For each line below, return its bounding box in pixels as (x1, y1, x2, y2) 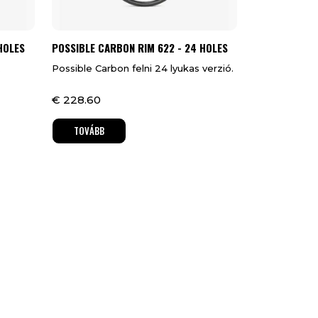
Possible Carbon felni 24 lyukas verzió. (51, 62, 234, 75)
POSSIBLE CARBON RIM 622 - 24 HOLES (51, 40, 228, 56)
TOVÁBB (73, 124, 104, 138)
